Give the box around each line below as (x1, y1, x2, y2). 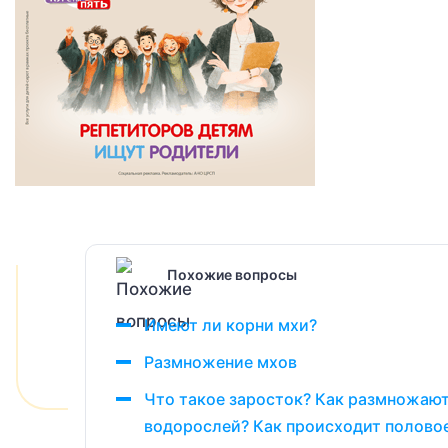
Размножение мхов (144, 352, 297, 372)
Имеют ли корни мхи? (144, 315, 317, 335)
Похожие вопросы (167, 265, 297, 283)
